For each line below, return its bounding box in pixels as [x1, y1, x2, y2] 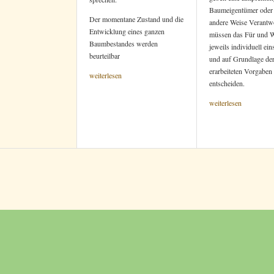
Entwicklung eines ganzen [89, 26, 165, 36]
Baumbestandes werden [89, 39, 158, 48]
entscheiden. [209, 78, 245, 88]
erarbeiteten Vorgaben [209, 66, 272, 76]
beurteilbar [89, 51, 120, 61]
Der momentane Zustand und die [89, 14, 183, 24]
